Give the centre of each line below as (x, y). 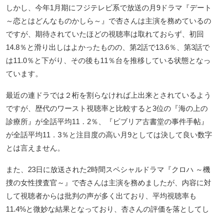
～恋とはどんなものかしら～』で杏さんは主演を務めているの (109, 21)
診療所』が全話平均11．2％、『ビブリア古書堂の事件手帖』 (107, 122)
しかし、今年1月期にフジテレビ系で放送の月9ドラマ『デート (109, 8)
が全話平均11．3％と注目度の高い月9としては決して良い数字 (109, 135)
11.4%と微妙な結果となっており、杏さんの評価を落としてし (108, 209)
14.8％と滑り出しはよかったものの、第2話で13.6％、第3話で (108, 47)
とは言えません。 (35, 148)
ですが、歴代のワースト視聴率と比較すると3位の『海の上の (107, 109)
